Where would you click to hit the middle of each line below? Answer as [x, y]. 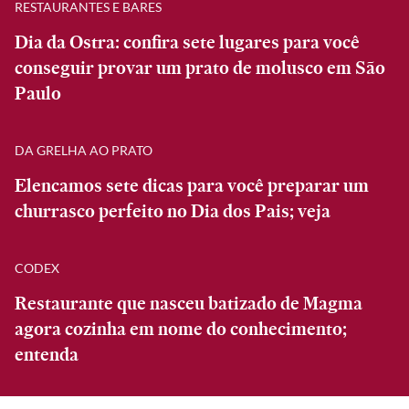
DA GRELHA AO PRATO [84, 150]
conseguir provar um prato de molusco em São [200, 68]
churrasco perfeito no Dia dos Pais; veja [173, 211]
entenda [47, 354]
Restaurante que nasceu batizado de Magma [189, 303]
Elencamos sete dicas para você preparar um [192, 185]
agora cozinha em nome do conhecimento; [181, 329]
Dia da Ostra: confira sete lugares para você [187, 42]
